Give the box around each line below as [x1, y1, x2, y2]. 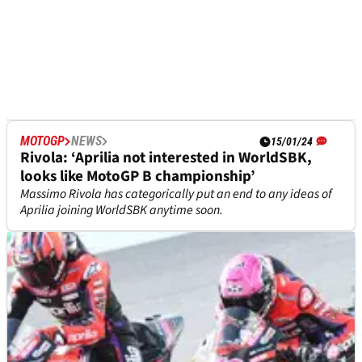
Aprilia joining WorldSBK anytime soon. [20, 201, 223, 220]
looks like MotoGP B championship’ [20, 166, 255, 188]
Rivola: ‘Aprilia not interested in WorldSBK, [20, 147, 312, 170]
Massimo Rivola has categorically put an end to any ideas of [20, 185, 332, 204]
